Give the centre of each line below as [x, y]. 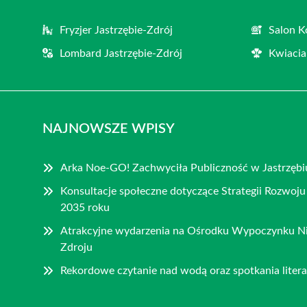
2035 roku [85, 207]
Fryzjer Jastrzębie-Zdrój [116, 30]
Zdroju [76, 247]
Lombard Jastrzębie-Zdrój [121, 53]
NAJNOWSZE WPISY [109, 128]
